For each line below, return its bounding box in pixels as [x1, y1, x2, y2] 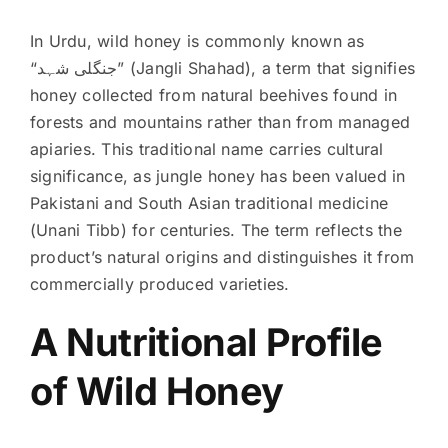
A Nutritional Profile [29, 318, 384, 365]
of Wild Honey [29, 367, 285, 414]
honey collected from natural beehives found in [29, 84, 398, 105]
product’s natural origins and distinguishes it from [29, 246, 415, 267]
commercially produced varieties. [29, 273, 290, 294]
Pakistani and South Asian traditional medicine [29, 192, 389, 213]
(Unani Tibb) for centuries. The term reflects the [29, 219, 402, 240]
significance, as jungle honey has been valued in [29, 165, 406, 186]
